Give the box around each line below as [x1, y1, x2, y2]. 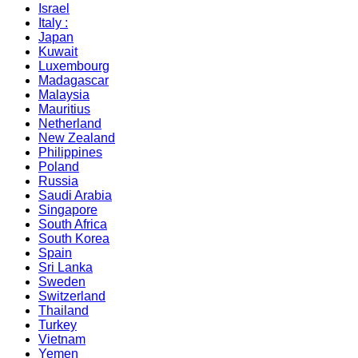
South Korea [38, 231, 109, 245]
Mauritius [38, 101, 90, 116]
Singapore [38, 202, 97, 217]
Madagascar [38, 73, 109, 87]
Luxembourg [38, 58, 109, 73]
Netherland [38, 116, 101, 130]
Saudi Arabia [38, 188, 112, 202]
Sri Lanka [38, 260, 93, 274]
